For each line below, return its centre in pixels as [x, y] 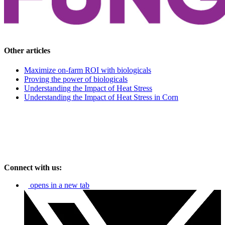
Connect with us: [33, 168]
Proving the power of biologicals [76, 79]
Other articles [27, 50]
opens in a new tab [60, 185]
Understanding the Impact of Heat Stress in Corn [101, 97]
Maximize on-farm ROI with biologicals [88, 70]
